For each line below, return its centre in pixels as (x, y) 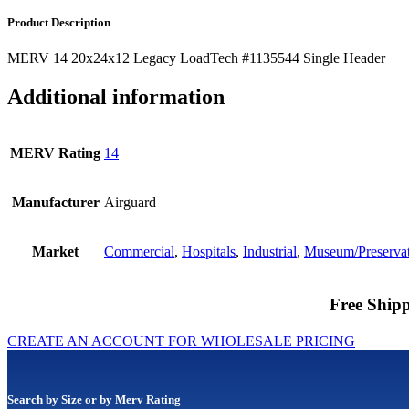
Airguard (130, 202)
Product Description (59, 22)
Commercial (139, 251)
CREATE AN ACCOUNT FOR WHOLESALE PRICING (181, 341)
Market (55, 251)
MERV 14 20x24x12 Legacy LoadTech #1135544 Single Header (196, 58)
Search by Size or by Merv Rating (94, 399)
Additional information (116, 97)
